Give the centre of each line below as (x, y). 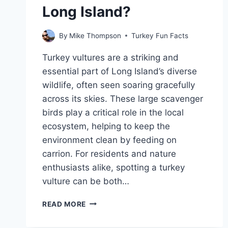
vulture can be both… (86, 181)
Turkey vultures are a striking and (110, 57)
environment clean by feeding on (109, 140)
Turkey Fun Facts (160, 35)
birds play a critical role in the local (113, 112)
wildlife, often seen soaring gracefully (119, 85)
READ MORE (64, 204)
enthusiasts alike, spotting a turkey (113, 167)
